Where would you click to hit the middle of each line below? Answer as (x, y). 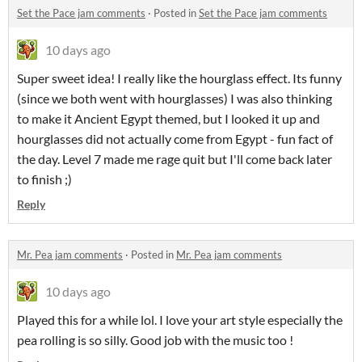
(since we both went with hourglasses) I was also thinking (175, 99)
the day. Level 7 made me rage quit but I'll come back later (175, 159)
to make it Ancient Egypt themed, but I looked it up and (168, 119)
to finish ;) (44, 179)
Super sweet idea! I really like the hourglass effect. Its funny (179, 78)
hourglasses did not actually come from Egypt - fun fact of (175, 139)
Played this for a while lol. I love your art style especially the (180, 320)
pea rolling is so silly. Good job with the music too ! (155, 340)
